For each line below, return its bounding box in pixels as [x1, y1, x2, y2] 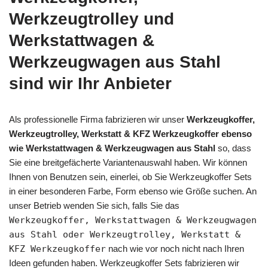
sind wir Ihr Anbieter [9, 74, 172, 93]
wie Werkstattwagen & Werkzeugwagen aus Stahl [9, 142, 215, 153]
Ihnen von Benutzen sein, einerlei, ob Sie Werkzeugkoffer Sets [9, 171, 252, 182]
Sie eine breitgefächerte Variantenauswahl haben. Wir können [9, 157, 247, 167]
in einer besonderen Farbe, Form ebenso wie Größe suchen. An [9, 185, 257, 196]
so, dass [215, 142, 251, 153]
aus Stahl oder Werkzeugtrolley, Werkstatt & [9, 229, 240, 240]
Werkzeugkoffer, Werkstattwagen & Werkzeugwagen [9, 214, 257, 226]
